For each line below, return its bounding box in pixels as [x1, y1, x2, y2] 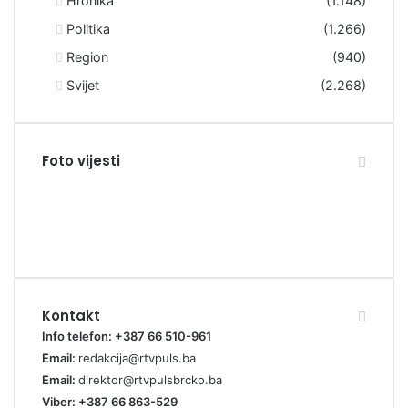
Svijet [66, 76, 99, 93]
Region [66, 48, 108, 65]
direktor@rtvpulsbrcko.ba [78, 372, 222, 387]
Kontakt [42, 305, 100, 325]
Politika [66, 20, 110, 36]
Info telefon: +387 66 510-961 [42, 328, 211, 343]
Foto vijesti [42, 150, 120, 170]
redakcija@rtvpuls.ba [78, 350, 196, 365]
